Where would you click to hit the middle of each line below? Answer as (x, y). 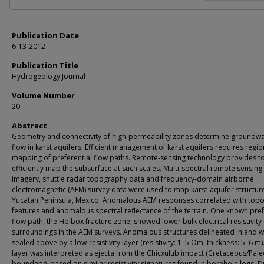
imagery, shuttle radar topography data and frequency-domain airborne (133, 179)
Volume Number (43, 95)
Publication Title (45, 65)
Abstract (29, 126)
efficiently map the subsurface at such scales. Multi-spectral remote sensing (137, 168)
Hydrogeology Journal (49, 76)
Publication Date (45, 35)
